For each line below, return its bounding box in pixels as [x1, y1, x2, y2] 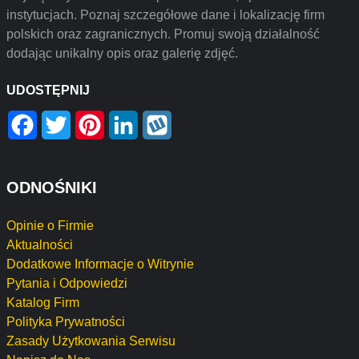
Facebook [37, 110, 94, 123]
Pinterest [104, 110, 155, 123]
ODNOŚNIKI [6, 179, 97, 196]
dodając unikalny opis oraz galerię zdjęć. [6, 46, 238, 60]
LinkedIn [138, 110, 187, 123]
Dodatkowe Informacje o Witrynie [6, 257, 194, 271]
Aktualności [6, 238, 73, 252]
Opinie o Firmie [6, 219, 94, 232]
